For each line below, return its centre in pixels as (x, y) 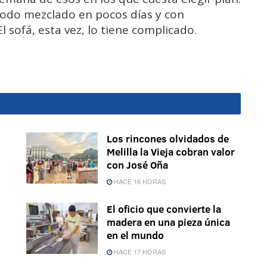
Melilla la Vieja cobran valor (171, 152)
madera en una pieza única (168, 222)
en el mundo (135, 235)
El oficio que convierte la (164, 209)
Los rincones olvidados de (168, 139)
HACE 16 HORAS (139, 181)
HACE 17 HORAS (139, 252)
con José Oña (137, 165)
